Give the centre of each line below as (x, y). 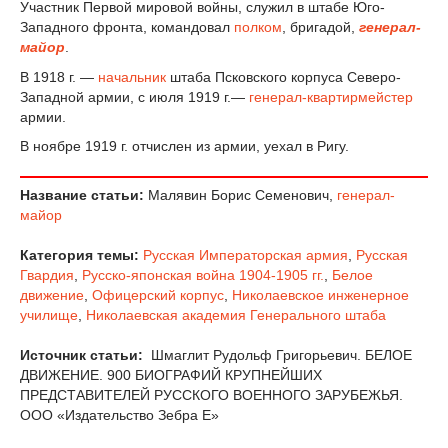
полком (258, 26)
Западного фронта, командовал (127, 26)
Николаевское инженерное (320, 295)
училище (49, 315)
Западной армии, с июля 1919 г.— (134, 96)
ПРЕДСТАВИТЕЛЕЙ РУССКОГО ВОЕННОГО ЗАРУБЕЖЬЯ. (211, 395)
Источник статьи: (81, 355)
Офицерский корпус (158, 295)
